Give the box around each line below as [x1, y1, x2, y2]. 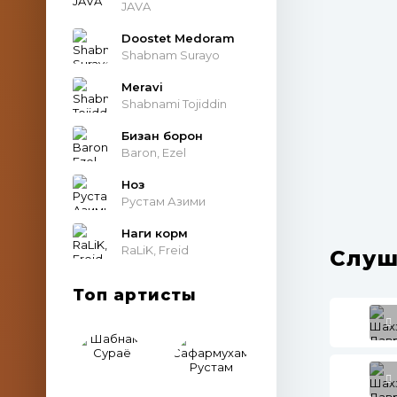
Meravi [121, 79, 163, 94]
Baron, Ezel [121, 144, 186, 160]
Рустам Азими [121, 193, 206, 208]
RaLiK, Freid [121, 242, 189, 257]
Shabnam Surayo [121, 47, 220, 62]
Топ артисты [73, 285, 197, 305]
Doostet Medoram [121, 30, 235, 45]
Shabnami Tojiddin [121, 96, 227, 111]
